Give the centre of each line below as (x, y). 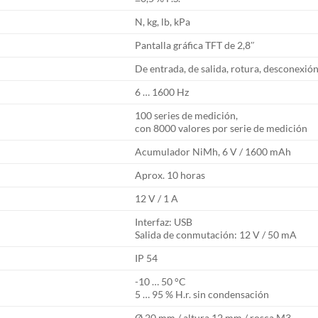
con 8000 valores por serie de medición (221, 128)
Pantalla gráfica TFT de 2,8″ (195, 45)
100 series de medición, (187, 115)
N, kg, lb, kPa (163, 21)
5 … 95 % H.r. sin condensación (202, 294)
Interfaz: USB (164, 221)
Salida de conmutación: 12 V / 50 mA (216, 234)
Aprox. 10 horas (170, 175)
